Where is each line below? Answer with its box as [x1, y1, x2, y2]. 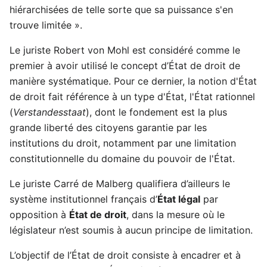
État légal [157, 193, 200, 205]
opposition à [10, 209, 69, 221]
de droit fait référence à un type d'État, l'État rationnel [10, 91, 255, 103]
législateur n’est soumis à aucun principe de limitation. [10, 224, 253, 236]
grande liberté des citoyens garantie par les [10, 122, 207, 133]
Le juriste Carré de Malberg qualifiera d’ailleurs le [10, 178, 230, 190]
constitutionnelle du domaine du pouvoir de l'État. [10, 153, 235, 164]
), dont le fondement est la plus [86, 106, 227, 118]
